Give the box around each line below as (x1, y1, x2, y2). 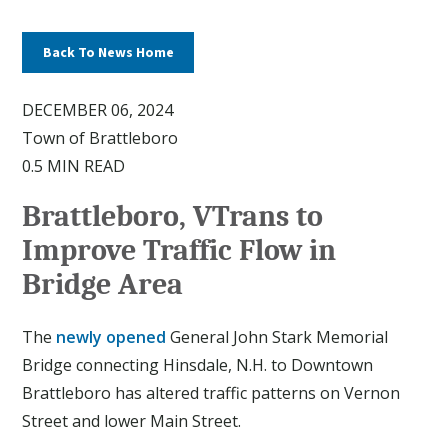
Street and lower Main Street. (22, 409, 242, 432)
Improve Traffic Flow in (22, 233, 337, 269)
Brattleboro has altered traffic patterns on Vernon (22, 381, 401, 404)
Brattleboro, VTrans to (22, 199, 324, 235)
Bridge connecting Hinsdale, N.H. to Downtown (22, 353, 374, 376)
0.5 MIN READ (22, 155, 126, 178)
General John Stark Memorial (166, 325, 389, 348)
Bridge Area (22, 267, 184, 303)
